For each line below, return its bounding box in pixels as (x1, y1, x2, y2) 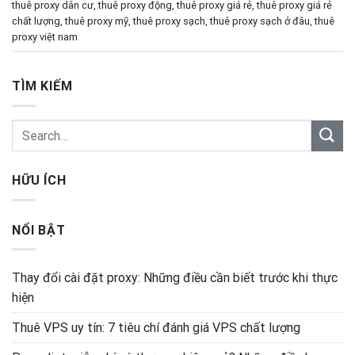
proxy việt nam (12, 30, 78, 43)
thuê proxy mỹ (65, 14, 128, 27)
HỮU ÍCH (12, 173, 67, 189)
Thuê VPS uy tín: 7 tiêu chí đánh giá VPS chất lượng (12, 320, 300, 336)
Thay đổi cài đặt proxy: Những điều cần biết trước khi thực (12, 270, 338, 286)
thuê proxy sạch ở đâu (210, 14, 310, 27)
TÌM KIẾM (12, 78, 73, 94)
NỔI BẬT (12, 222, 66, 238)
